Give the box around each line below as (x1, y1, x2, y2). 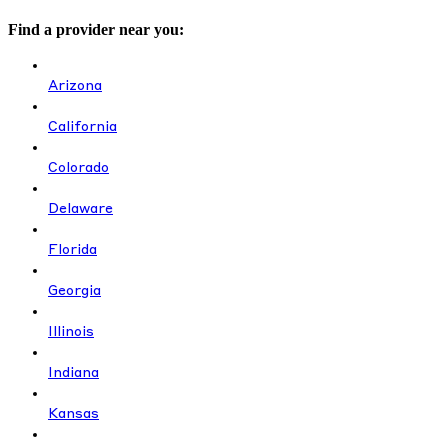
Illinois (48, 325, 94, 340)
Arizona (48, 79, 102, 94)
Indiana (48, 366, 99, 381)
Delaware (48, 202, 113, 217)
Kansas (48, 407, 99, 422)
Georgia (48, 284, 101, 299)
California (48, 120, 117, 135)
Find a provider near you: (8, 21, 184, 39)
